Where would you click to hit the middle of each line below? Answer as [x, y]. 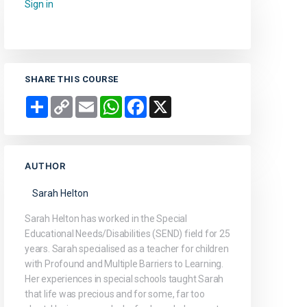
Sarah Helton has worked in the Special [106, 219]
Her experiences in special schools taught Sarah [124, 279]
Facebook [168, 102]
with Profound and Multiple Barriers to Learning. [124, 264]
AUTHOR [45, 166]
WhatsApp [145, 102]
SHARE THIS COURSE [72, 79]
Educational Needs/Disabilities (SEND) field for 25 [127, 234]
